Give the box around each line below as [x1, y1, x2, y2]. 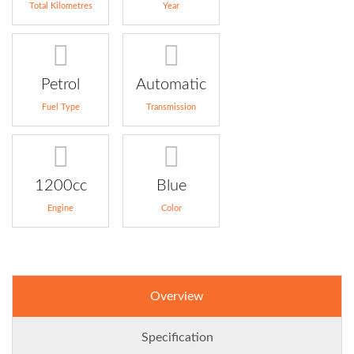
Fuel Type [41, 102, 80, 111]
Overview [150, 289, 204, 303]
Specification [141, 330, 213, 344]
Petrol [41, 76, 80, 92]
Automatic [136, 76, 206, 92]
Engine [47, 203, 73, 213]
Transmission [146, 102, 196, 111]
